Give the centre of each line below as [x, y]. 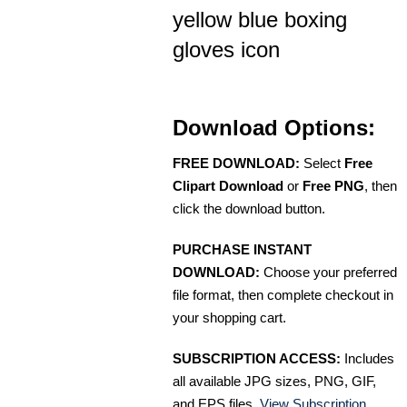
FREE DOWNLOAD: [236, 164]
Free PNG [333, 186]
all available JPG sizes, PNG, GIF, [274, 382]
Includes [367, 359]
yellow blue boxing [260, 20]
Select [322, 164]
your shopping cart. [229, 318]
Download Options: [274, 128]
